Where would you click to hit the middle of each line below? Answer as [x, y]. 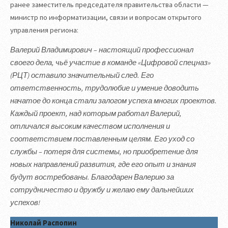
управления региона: [44, 30]
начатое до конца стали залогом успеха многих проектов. [113, 101]
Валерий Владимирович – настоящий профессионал [102, 50]
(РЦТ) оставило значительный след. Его [82, 76]
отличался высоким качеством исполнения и [90, 126]
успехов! [25, 203]
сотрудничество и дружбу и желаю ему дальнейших [102, 190]
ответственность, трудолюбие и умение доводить [105, 88]
